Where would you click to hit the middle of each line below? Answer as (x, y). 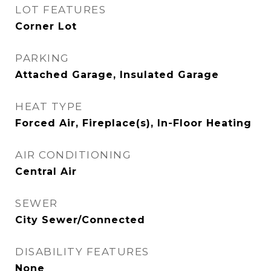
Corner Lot (46, 26)
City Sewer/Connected (80, 220)
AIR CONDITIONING (73, 155)
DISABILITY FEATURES (82, 252)
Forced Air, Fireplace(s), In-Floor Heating (133, 123)
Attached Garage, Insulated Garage (117, 75)
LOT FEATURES (60, 10)
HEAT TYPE (49, 106)
